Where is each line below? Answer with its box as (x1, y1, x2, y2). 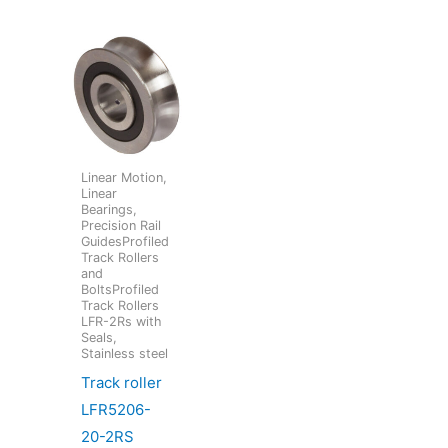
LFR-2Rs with (81, 314, 163, 330)
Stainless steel (81, 346, 169, 362)
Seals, (81, 330, 118, 346)
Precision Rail (81, 218, 162, 234)
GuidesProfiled (81, 234, 170, 250)
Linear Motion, (81, 170, 168, 186)
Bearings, (81, 202, 138, 218)
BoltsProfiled (81, 282, 160, 298)
